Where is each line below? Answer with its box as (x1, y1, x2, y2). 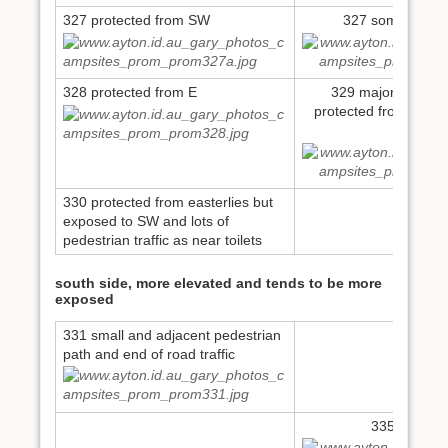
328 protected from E (63, 83, 197, 100)
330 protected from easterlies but (63, 193, 273, 210)
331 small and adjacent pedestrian (63, 326, 281, 343)
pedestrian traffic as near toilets (63, 231, 262, 248)
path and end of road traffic (63, 345, 235, 362)
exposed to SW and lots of (63, 212, 229, 229)
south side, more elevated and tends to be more (55, 274, 382, 291)
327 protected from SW (63, 11, 210, 28)
